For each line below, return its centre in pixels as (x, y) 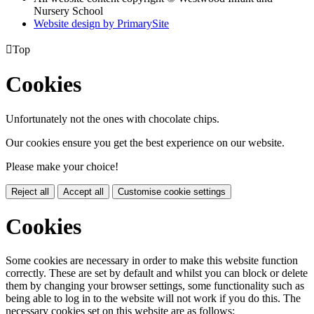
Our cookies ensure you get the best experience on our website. (145, 142)
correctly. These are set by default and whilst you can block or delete (157, 273)
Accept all (83, 191)
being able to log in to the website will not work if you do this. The (153, 299)
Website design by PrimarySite (101, 23)
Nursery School (68, 11)
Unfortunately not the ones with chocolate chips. (112, 118)
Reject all (30, 191)
